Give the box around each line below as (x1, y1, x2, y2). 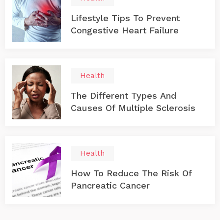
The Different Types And (71, 90, 176, 101)
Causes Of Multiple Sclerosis (71, 103, 195, 113)
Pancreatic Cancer (71, 180, 150, 191)
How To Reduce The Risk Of (71, 168, 192, 178)
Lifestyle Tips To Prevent (71, 13, 180, 23)
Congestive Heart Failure (71, 25, 179, 35)
